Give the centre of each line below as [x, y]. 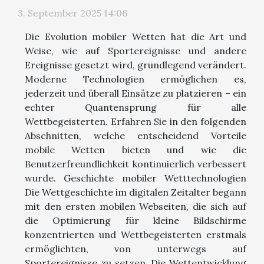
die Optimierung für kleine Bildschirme [136, 220]
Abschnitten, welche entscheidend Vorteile [136, 135]
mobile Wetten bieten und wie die [136, 149]
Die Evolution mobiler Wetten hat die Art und [136, 36]
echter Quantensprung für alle [136, 107]
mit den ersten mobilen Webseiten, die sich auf [136, 206]
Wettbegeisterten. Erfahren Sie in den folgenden [136, 121]
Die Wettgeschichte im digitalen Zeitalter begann [136, 192]
